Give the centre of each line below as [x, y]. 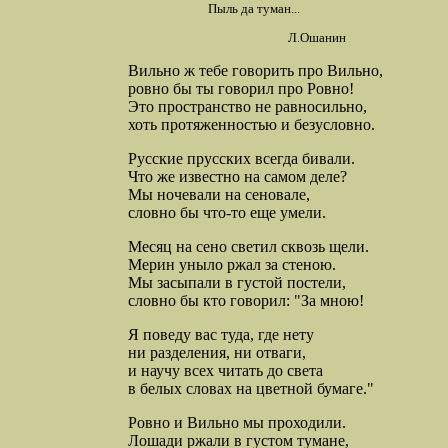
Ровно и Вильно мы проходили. [237, 423]
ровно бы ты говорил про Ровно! [241, 89]
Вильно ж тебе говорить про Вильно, [255, 71]
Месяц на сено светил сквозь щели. [248, 247]
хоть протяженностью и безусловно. [251, 125]
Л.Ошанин [317, 38]
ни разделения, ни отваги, [217, 353]
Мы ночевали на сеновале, [219, 195]
